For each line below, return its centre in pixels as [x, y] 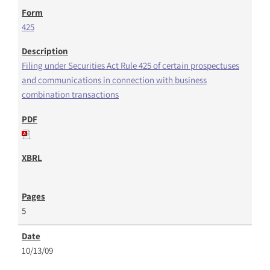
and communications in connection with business [114, 80]
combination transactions [70, 94]
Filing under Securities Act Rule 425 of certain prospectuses [130, 65]
